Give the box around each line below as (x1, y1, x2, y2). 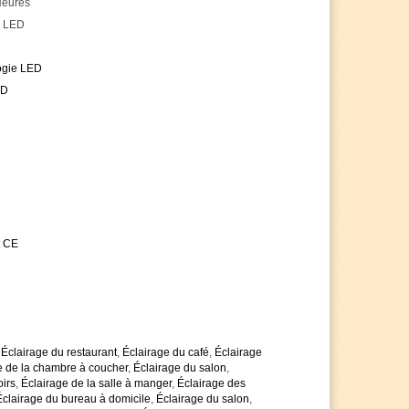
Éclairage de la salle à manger (21, 376, 172, 390)
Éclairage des (177, 376, 246, 390)
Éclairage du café (122, 345, 209, 359)
